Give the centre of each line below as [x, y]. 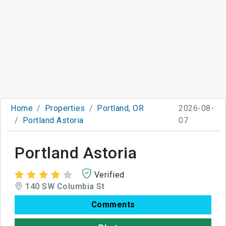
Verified [109, 175]
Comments [113, 204]
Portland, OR [120, 108]
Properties [65, 108]
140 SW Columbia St [64, 186]
